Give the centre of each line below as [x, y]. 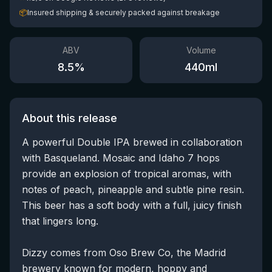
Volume [201, 50]
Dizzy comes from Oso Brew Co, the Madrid [124, 253]
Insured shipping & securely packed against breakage [124, 12]
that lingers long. [60, 221]
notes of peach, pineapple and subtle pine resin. [133, 189]
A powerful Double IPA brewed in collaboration [132, 142]
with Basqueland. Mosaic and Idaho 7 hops [121, 158]
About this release [70, 118]
